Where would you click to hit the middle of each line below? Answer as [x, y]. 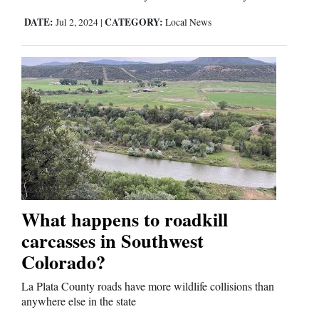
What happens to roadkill [125, 219]
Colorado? [63, 262]
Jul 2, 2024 [77, 22]
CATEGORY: [134, 22]
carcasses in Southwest [113, 241]
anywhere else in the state [79, 301]
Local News [188, 22]
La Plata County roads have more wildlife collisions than [148, 286]
